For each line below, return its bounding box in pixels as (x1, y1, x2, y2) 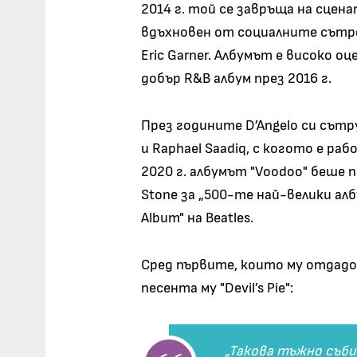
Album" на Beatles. (141, 210, 254, 226)
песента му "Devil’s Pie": (141, 280, 294, 296)
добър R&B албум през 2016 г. (141, 71, 332, 86)
